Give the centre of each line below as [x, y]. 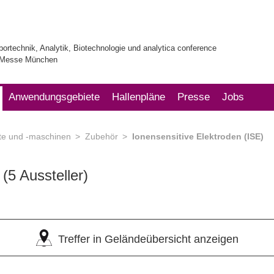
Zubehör [102, 136]
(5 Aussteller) [46, 175]
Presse [194, 97]
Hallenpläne [139, 97]
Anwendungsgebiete [54, 97]
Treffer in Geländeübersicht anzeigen [148, 239]
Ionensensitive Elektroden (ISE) [198, 136]
